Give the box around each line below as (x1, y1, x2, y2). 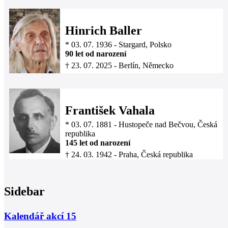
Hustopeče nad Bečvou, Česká (119, 120, 217, 129)
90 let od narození (65, 49, 126, 59)
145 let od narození (65, 138, 130, 148)
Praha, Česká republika (119, 150, 193, 159)
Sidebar (4, 185, 45, 198)
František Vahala (65, 104, 155, 118)
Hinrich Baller (65, 24, 142, 38)
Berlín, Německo (119, 61, 174, 70)
